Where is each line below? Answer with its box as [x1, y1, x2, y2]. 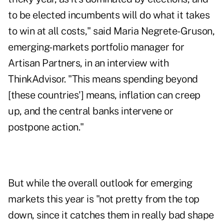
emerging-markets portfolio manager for [8, 41, 184, 53]
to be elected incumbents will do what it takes [8, 9, 209, 21]
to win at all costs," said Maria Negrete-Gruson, [8, 25, 214, 37]
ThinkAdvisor [8, 73, 64, 85]
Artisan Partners [8, 57, 80, 69]
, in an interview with [80, 57, 168, 69]
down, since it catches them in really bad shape [8, 209, 214, 221]
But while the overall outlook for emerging [8, 177, 192, 189]
